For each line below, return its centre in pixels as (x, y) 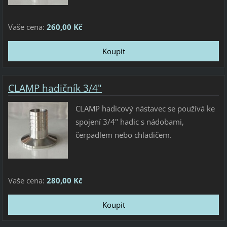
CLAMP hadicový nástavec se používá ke (145, 108)
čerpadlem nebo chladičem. (123, 135)
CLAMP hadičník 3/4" (55, 88)
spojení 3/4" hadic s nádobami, (129, 121)
